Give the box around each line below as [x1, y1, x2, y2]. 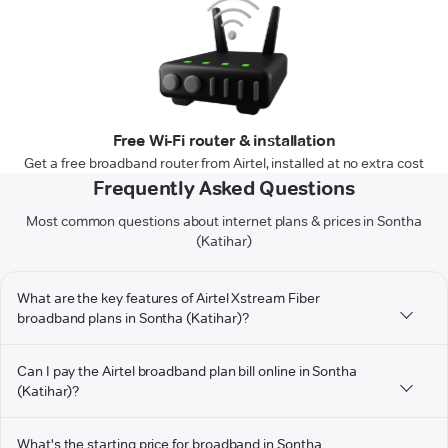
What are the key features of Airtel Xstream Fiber [17, 289, 320, 308]
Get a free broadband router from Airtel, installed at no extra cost [24, 154, 424, 173]
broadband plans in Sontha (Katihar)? [17, 309, 249, 328]
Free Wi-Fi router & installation [112, 131, 336, 151]
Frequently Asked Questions [93, 176, 355, 201]
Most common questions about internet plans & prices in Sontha [26, 212, 422, 231]
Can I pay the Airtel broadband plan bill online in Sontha [17, 362, 358, 381]
